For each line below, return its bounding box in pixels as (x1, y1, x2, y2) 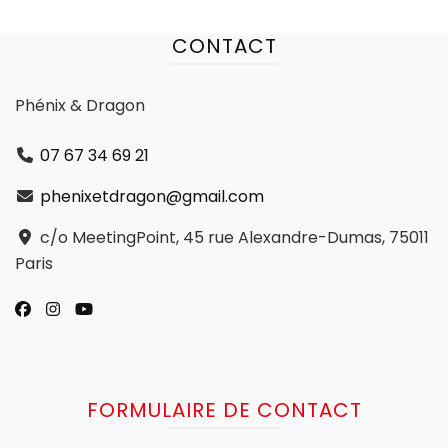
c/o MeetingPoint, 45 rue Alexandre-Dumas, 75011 (40, 226, 429, 250)
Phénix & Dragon (15, 94, 145, 118)
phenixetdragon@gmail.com (40, 185, 264, 209)
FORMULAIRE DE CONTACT (86, 396, 362, 425)
